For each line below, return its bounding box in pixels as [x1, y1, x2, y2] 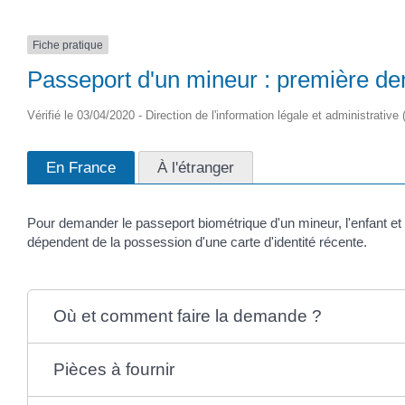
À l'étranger [157, 157, 234, 176]
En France [46, 157, 116, 176]
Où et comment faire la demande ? [52, 306, 322, 325]
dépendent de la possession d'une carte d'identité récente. [27, 233, 367, 250]
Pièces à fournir [52, 359, 174, 379]
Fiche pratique [33, 38, 103, 52]
